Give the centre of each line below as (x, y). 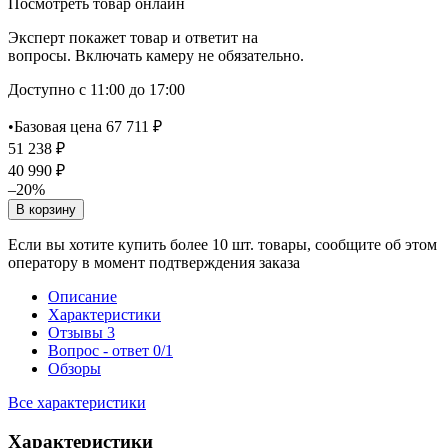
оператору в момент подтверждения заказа (154, 262)
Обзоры (74, 368)
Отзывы (77, 332)
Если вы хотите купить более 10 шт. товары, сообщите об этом (222, 244)
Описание (82, 296)
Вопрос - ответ (100, 350)
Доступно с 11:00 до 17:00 (96, 89)
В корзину (46, 209)
